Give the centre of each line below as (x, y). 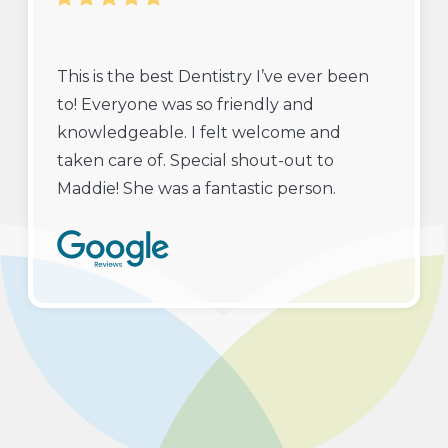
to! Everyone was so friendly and (185, 105)
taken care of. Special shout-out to (195, 161)
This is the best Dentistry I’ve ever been (213, 77)
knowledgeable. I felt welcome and (199, 133)
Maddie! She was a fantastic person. (196, 189)
